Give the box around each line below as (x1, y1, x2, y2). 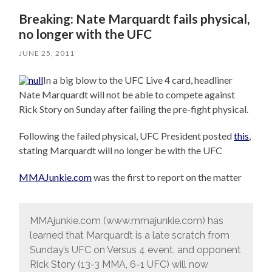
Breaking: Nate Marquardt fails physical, (19, 11, 250, 27)
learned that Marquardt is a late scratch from (29, 229, 229, 242)
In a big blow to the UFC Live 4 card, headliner (43, 74, 233, 86)
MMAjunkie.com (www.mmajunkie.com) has (29, 215, 223, 227)
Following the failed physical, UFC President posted (19, 130, 234, 142)
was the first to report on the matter (92, 171, 242, 183)
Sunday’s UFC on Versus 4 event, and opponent (29, 244, 241, 256)
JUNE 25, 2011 (19, 49, 75, 58)
